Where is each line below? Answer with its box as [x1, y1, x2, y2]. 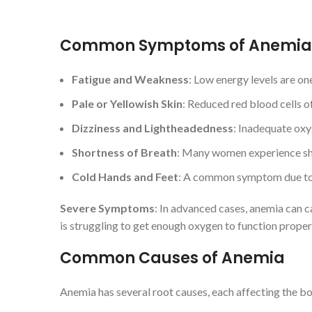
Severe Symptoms [60, 201, 155, 214]
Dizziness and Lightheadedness [72, 121, 233, 134]
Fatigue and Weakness [72, 72, 189, 86]
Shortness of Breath [72, 146, 177, 159]
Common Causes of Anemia [60, 247, 285, 269]
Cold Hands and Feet [72, 170, 178, 183]
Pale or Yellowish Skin [72, 97, 182, 110]
